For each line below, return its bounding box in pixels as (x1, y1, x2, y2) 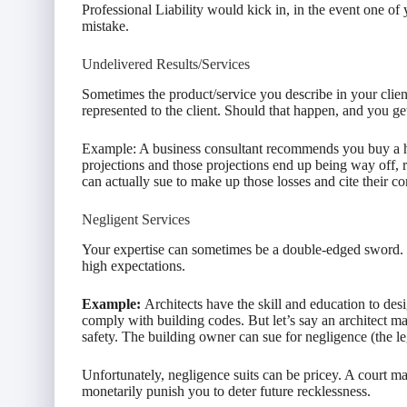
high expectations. (82, 257, 185, 273)
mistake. (82, 18, 129, 35)
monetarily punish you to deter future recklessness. (82, 382, 371, 399)
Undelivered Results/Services (82, 56, 250, 73)
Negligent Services (82, 211, 190, 227)
